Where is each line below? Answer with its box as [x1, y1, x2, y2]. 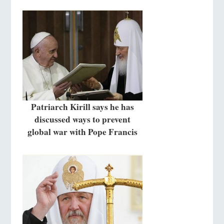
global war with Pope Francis [27, 125, 137, 138]
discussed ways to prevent [34, 113, 130, 126]
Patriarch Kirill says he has [30, 100, 134, 113]
